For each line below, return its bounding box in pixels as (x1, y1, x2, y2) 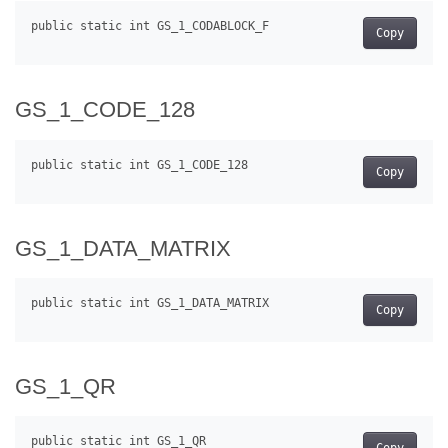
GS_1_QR (15, 373, 116, 399)
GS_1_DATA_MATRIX (15, 235, 231, 261)
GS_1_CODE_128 (15, 97, 195, 123)
